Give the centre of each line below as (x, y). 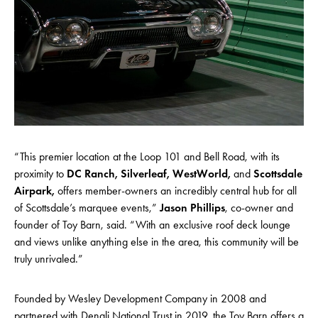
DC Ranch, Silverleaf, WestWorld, (150, 174)
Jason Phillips (192, 208)
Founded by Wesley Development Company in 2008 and (140, 299)
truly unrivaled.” (50, 259)
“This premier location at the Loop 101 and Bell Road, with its (147, 157)
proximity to (40, 174)
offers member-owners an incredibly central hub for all (177, 191)
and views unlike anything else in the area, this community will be (157, 242)
